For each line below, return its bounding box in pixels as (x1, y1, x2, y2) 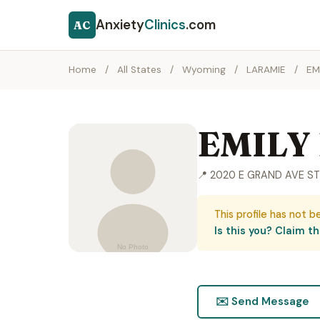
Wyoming (182, 64, 226, 76)
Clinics (144, 16, 186, 34)
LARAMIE (246, 64, 286, 76)
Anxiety (96, 16, 144, 34)
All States (117, 64, 161, 76)
